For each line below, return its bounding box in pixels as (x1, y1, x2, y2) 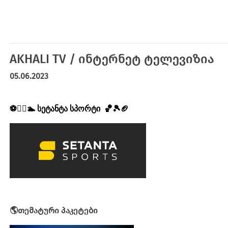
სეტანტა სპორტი (37, 104, 100, 113)
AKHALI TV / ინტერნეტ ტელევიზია (10, 51, 214, 66)
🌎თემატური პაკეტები (10, 205, 98, 215)
